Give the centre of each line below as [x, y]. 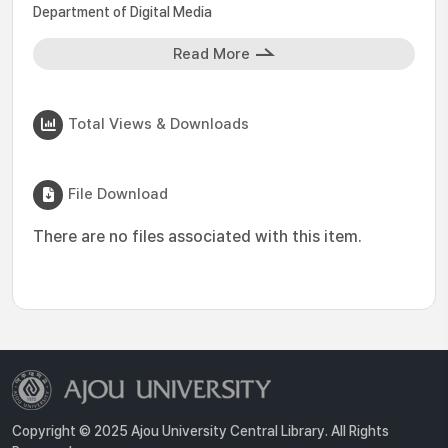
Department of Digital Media [122, 12]
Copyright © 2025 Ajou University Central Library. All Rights [200, 431]
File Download [118, 193]
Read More [211, 54]
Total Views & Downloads [158, 123]
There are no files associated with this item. [197, 236]
